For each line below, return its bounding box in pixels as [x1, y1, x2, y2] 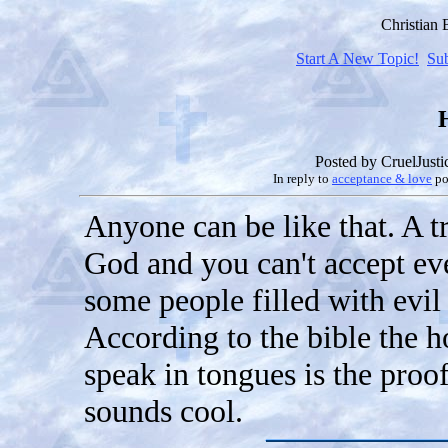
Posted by [315, 152, 381, 170]
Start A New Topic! [296, 50, 419, 67]
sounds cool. [83, 392, 243, 429]
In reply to [273, 170, 332, 186]
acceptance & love [332, 170, 432, 186]
